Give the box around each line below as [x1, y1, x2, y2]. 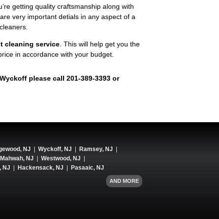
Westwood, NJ [41, 155, 81, 162]
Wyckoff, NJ [38, 146, 72, 153]
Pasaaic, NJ [71, 164, 104, 172]
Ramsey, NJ [79, 146, 113, 153]
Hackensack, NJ [18, 164, 64, 172]
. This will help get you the [60, 40, 140, 48]
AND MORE [109, 178, 139, 184]
